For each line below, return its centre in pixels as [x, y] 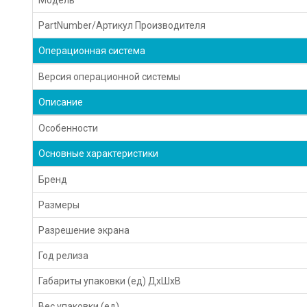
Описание [61, 102]
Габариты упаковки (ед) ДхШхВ [110, 281]
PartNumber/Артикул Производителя [122, 25]
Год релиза [64, 255]
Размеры [59, 205]
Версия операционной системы [110, 76]
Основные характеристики [99, 153]
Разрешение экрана [84, 230]
